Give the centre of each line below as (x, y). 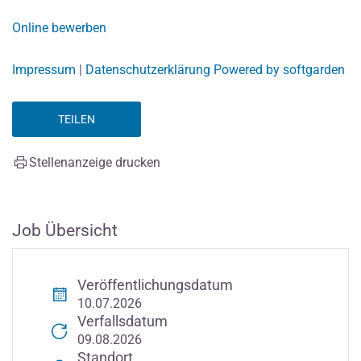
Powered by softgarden (279, 69)
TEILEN (77, 119)
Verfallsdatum (122, 321)
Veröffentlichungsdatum (155, 285)
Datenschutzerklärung (149, 69)
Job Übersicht (65, 230)
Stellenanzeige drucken (95, 162)
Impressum (46, 69)
